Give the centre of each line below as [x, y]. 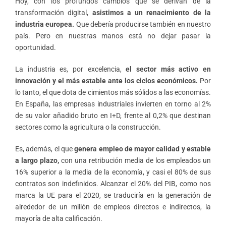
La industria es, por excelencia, [71, 69]
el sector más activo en [168, 69]
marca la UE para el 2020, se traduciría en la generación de [113, 195]
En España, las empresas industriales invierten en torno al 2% [113, 104]
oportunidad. [36, 47]
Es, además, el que [45, 149]
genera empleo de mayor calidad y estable [143, 149]
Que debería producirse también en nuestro [143, 24]
